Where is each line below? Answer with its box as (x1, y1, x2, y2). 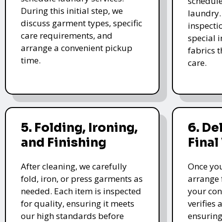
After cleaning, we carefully (21, 160, 127, 172)
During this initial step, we (21, 4, 123, 16)
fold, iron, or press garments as (21, 172, 143, 184)
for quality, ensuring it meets (21, 197, 134, 209)
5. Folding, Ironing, (21, 120, 138, 135)
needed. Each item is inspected (21, 185, 141, 197)
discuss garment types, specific (21, 17, 142, 29)
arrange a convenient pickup (21, 42, 132, 54)
